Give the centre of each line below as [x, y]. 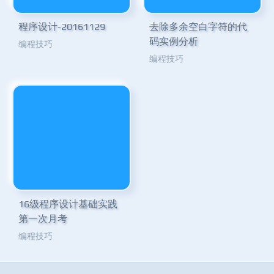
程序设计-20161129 [62, 27]
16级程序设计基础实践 [68, 204]
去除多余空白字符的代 [198, 27]
